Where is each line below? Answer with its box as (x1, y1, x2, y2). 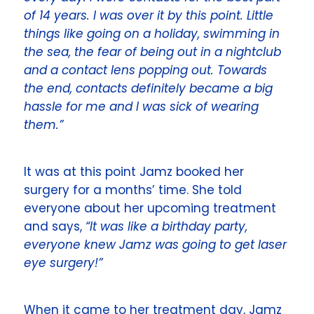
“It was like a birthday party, (86, 217, 248, 235)
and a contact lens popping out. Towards (24, 61, 268, 78)
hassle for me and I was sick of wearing (24, 97, 259, 115)
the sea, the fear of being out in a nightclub (24, 43, 282, 60)
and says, (24, 217, 86, 235)
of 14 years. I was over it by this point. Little (24, 6, 274, 24)
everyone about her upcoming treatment (24, 199, 277, 217)
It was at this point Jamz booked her (24, 163, 245, 180)
